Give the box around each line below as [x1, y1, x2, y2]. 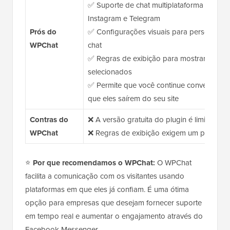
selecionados [87, 66, 132, 78]
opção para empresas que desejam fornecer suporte [25, 197, 202, 208]
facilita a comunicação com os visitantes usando [25, 170, 184, 182]
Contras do [29, 113, 68, 125]
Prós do [29, 26, 56, 37]
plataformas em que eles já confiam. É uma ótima [25, 183, 189, 195]
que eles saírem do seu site [87, 92, 179, 104]
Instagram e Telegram [87, 12, 160, 24]
